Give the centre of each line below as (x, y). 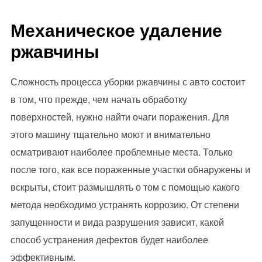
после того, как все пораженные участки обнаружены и (130, 170)
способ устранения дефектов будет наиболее (109, 240)
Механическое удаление (116, 30)
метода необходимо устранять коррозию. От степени (125, 205)
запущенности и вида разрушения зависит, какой (117, 222)
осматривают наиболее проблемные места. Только (121, 152)
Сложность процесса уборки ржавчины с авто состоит (127, 82)
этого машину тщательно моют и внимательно (110, 135)
